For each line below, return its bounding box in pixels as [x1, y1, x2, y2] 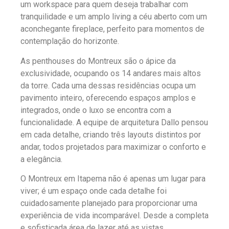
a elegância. [20, 154, 62, 164]
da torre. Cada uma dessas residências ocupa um [20, 80, 196, 90]
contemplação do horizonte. [20, 36, 119, 47]
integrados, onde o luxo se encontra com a [20, 105, 171, 115]
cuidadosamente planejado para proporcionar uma [20, 198, 197, 209]
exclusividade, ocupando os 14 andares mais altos [20, 68, 201, 78]
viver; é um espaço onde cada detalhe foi [20, 186, 167, 196]
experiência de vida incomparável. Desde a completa [20, 211, 209, 221]
